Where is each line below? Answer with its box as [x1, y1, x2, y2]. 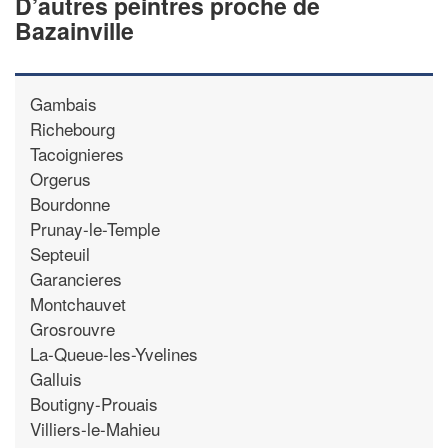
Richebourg [30, 115, 115, 141]
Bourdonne [30, 190, 110, 216]
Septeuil [30, 240, 90, 266]
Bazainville [15, 13, 134, 47]
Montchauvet [30, 290, 126, 316]
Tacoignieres [30, 140, 124, 166]
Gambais [30, 90, 97, 116]
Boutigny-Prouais [30, 390, 158, 416]
